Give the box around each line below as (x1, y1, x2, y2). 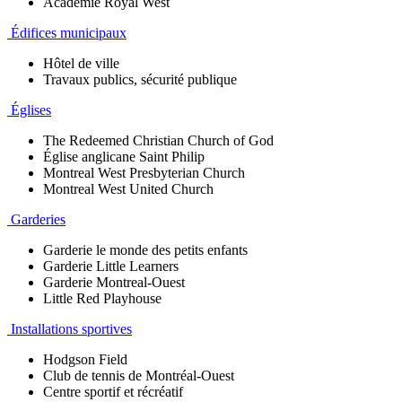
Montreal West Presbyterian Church (43, 164, 245, 180)
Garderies (7, 211, 66, 227)
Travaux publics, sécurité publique (43, 71, 237, 87)
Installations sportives (7, 320, 132, 336)
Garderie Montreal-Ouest (43, 274, 185, 290)
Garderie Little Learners (43, 258, 179, 274)
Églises (7, 101, 51, 118)
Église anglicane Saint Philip (43, 148, 205, 164)
